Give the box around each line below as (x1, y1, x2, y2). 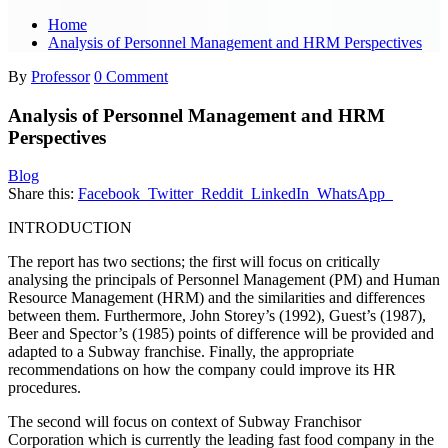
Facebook (78, 185, 140, 203)
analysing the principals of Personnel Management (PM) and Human (8, 271, 440, 289)
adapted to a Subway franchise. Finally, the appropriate (8, 343, 354, 361)
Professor (31, 67, 90, 85)
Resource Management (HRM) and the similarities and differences (8, 289, 425, 307)
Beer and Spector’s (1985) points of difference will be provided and (8, 325, 434, 343)
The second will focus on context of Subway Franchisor (8, 413, 361, 431)
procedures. (8, 379, 81, 397)
